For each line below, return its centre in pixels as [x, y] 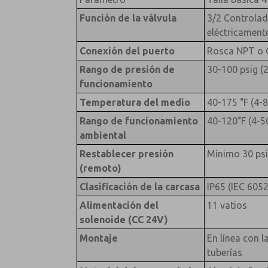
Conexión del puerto [127, 51]
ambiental [103, 135]
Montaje [98, 238]
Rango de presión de [127, 69]
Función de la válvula [128, 18]
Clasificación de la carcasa [139, 186]
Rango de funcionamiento [138, 121]
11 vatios [227, 205]
